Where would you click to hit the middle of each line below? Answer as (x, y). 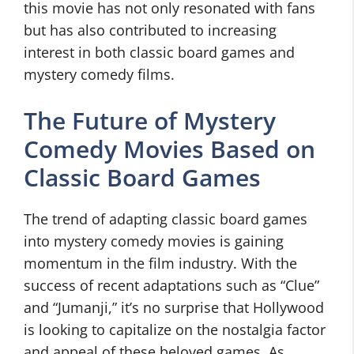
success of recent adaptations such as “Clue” (171, 285)
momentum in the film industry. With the (160, 263)
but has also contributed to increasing (150, 30)
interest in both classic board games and (159, 52)
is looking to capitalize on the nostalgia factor (175, 330)
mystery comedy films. (99, 74)
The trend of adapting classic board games (166, 219)
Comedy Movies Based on (169, 149)
